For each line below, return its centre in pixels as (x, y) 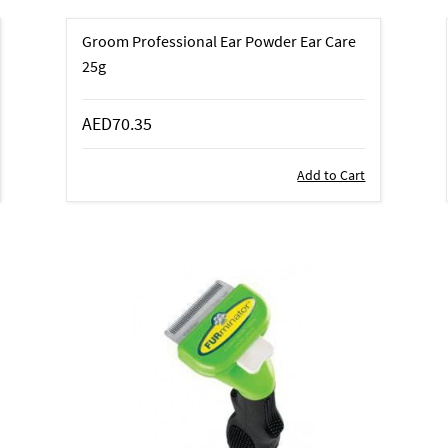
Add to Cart (331, 174)
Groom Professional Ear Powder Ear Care (219, 40)
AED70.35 (117, 123)
